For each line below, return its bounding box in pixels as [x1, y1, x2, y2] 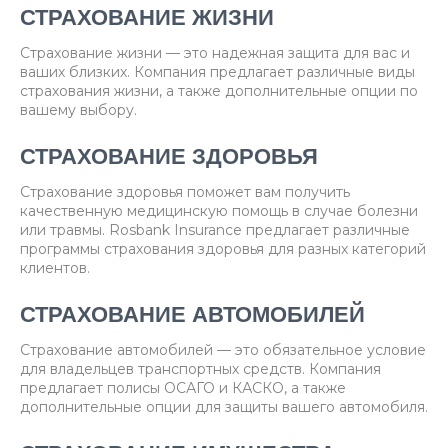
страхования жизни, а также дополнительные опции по [20, 82, 418, 101]
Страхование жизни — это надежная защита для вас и [20, 44, 410, 63]
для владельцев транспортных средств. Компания [20, 360, 381, 379]
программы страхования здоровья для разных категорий [20, 240, 426, 259]
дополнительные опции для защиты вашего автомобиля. [20, 398, 428, 417]
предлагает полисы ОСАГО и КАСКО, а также [20, 379, 346, 398]
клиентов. [20, 259, 90, 278]
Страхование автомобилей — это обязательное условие [20, 341, 426, 360]
